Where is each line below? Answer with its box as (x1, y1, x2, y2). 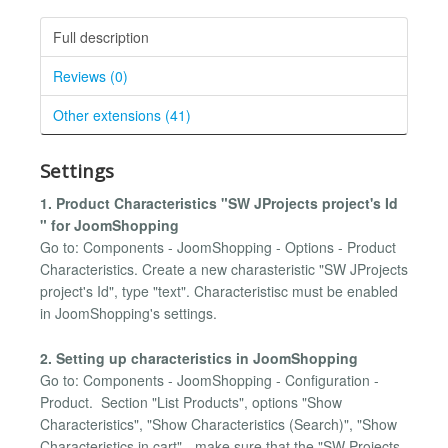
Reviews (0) (53, 65, 128, 86)
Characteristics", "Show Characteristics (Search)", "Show (40, 413, 397, 434)
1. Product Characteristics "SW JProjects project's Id (40, 193, 398, 214)
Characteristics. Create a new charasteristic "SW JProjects (40, 259, 408, 280)
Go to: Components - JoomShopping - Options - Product (40, 237, 396, 258)
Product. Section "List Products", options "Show (40, 391, 342, 412)
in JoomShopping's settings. (40, 303, 221, 324)
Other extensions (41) (53, 104, 191, 125)
